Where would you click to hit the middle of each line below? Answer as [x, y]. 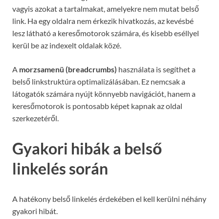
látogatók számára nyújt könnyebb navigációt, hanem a [104, 94]
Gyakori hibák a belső [87, 149]
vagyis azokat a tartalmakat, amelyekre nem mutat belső [106, 9]
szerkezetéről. [35, 118]
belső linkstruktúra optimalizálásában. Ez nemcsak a [99, 82]
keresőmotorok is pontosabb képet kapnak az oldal [97, 106]
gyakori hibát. [35, 211]
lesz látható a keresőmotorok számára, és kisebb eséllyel [106, 33]
